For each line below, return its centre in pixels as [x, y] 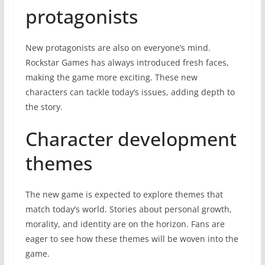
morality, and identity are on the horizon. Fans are [125, 224]
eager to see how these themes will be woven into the [132, 238]
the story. [44, 106]
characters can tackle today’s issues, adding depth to [130, 92]
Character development [131, 138]
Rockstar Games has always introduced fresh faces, [127, 62]
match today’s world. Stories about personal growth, [128, 209]
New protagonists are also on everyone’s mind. [118, 47]
